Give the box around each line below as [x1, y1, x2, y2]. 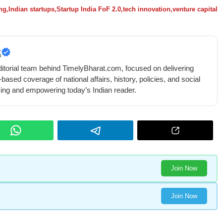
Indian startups [8, 5, 55, 13]
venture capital [172, 5, 218, 13]
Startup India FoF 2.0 [56, 5, 121, 13]
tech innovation [123, 5, 170, 13]
